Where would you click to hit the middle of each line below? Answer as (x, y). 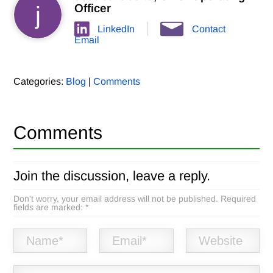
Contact (209, 29)
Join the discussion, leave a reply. (112, 176)
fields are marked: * (51, 207)
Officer (93, 9)
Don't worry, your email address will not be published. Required (135, 199)
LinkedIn (116, 29)
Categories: (40, 82)
